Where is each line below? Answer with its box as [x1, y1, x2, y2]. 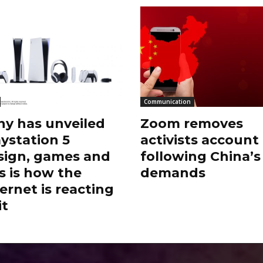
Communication [144, 97, 191, 106]
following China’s [140, 149, 261, 165]
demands [140, 165, 205, 181]
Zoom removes [140, 116, 243, 132]
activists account [140, 132, 259, 149]
